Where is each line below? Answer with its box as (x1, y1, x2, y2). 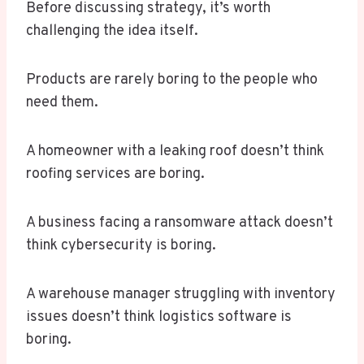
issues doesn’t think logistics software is (26, 308, 292, 327)
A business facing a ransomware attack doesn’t (26, 214, 333, 233)
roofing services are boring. (26, 165, 205, 184)
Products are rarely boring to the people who (26, 71, 318, 90)
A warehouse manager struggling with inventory (26, 285, 336, 305)
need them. (26, 93, 98, 113)
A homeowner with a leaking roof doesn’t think (26, 142, 324, 162)
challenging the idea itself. (26, 22, 198, 41)
